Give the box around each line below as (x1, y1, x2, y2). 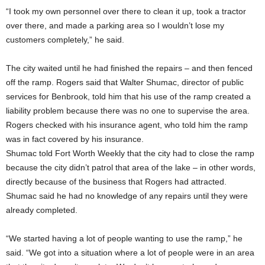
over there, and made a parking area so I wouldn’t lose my (6, 21, 224, 30)
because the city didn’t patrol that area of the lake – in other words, (6, 163, 256, 172)
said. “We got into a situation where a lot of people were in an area (6, 248, 254, 257)
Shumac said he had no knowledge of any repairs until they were (6, 191, 248, 201)
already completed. (6, 205, 77, 215)
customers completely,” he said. (6, 35, 124, 44)
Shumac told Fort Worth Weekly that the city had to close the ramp (6, 148, 254, 158)
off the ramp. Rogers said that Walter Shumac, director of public (6, 77, 244, 87)
